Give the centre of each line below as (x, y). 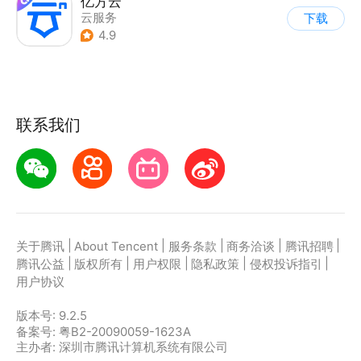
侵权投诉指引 (286, 265)
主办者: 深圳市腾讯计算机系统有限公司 (122, 348)
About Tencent (116, 247)
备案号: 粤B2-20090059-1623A (103, 332)
